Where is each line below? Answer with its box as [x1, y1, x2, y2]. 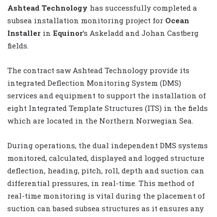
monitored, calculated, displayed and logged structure [7, 153, 204, 163]
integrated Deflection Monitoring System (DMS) [7, 77, 181, 88]
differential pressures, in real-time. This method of [7, 178, 194, 188]
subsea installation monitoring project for [7, 15, 165, 25]
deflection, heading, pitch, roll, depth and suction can [7, 165, 204, 175]
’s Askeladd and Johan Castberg [83, 28, 199, 38]
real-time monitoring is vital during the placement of [7, 190, 205, 201]
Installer [7, 28, 41, 38]
